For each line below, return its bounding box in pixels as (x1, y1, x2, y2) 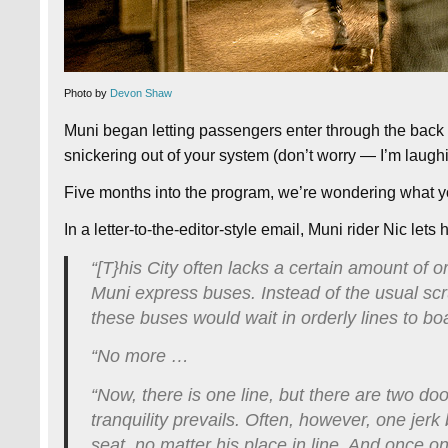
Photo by (64, 87, 111, 100)
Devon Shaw (110, 87, 173, 100)
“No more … (90, 346, 189, 367)
